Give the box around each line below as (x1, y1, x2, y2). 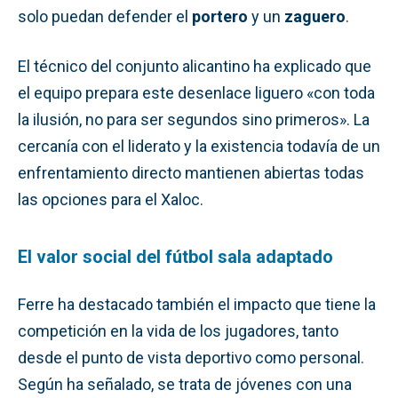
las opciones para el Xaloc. (18, 189, 203, 209)
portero (192, 6, 248, 26)
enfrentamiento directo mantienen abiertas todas (18, 163, 364, 182)
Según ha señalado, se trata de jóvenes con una (18, 374, 352, 394)
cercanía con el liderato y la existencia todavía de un (18, 136, 380, 155)
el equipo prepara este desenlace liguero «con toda (18, 83, 375, 102)
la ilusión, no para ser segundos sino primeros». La (18, 109, 370, 129)
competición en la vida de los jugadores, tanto (18, 321, 338, 340)
